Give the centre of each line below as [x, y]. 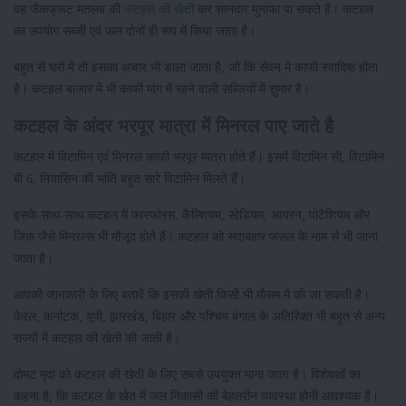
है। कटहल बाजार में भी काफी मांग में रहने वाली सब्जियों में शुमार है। [162, 89]
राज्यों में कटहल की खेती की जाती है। [99, 338]
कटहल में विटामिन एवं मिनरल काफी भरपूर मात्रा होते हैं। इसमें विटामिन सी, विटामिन [199, 157]
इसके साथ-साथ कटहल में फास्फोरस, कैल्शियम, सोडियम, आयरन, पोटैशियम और [192, 215]
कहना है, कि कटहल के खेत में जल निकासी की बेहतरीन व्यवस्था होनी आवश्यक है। [196, 396]
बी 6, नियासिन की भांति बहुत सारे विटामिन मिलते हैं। [131, 179]
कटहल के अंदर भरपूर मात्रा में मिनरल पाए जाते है [174, 126]
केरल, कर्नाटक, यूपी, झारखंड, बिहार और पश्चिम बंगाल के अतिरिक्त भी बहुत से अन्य [199, 317]
